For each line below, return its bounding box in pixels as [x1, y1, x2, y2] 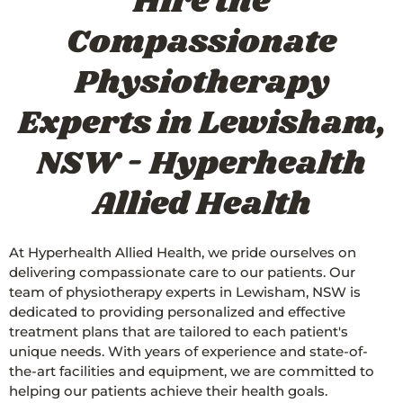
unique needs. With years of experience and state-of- [9, 343, 368, 360]
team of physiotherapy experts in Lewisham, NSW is [9, 283, 361, 300]
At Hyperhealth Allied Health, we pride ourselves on [9, 244, 356, 261]
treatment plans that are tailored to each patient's [9, 323, 348, 340]
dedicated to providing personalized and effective [9, 303, 345, 320]
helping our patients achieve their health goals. [9, 382, 327, 399]
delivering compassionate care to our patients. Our [9, 264, 355, 281]
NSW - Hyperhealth [37, 140, 366, 188]
